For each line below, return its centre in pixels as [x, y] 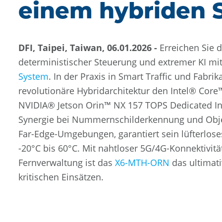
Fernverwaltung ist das [67, 163]
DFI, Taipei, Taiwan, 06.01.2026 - [89, 48]
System [33, 76]
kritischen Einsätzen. [61, 177]
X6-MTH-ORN [142, 163]
